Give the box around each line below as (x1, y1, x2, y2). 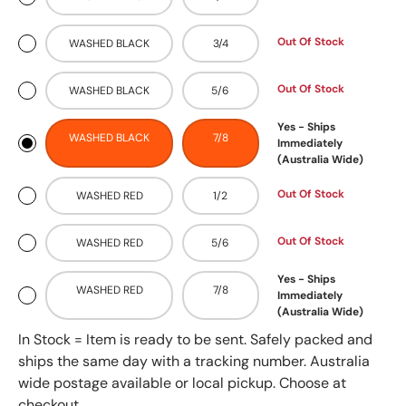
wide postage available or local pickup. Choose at (18, 373, 346, 392)
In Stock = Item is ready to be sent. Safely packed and (18, 330, 372, 349)
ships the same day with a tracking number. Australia (18, 352, 370, 371)
